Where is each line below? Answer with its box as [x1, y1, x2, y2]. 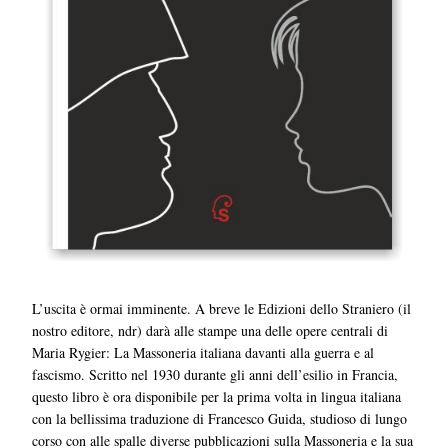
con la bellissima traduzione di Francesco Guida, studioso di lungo [32, 409, 408, 429]
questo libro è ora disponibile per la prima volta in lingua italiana [32, 387, 402, 407]
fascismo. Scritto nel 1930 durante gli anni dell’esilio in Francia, [32, 365, 399, 385]
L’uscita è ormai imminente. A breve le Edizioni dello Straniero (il [32, 299, 412, 319]
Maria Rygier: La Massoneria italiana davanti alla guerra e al [32, 343, 375, 363]
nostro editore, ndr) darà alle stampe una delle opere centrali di [32, 321, 389, 341]
